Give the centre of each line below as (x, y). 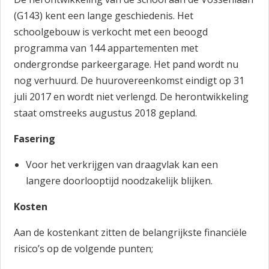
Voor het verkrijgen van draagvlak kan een (122, 165)
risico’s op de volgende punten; (84, 249)
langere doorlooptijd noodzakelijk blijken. (119, 181)
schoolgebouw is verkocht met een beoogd (111, 32)
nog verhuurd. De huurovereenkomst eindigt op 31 (129, 80)
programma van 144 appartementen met (106, 48)
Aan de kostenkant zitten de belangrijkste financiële (131, 232)
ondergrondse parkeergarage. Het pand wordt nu (126, 64)
